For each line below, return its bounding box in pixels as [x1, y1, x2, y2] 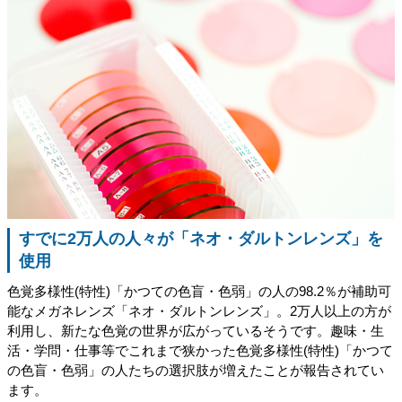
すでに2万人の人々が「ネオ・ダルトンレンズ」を [19, 229, 383, 248]
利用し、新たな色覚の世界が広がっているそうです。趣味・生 [7, 323, 384, 338]
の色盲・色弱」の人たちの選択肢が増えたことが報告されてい [7, 363, 384, 378]
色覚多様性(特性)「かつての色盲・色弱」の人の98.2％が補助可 [7, 284, 391, 299]
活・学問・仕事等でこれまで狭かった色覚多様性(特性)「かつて [7, 343, 393, 358]
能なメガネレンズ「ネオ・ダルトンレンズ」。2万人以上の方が [7, 303, 391, 319]
